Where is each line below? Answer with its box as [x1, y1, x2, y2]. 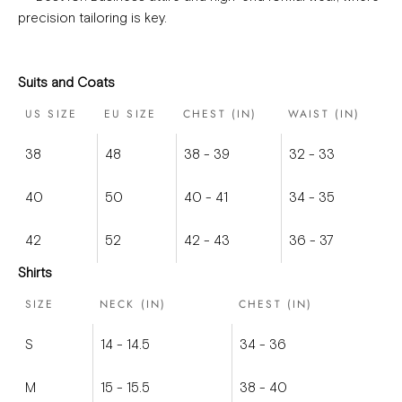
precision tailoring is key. [18, 12, 167, 26]
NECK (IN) [100, 296, 167, 313]
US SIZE [25, 106, 78, 123]
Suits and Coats [18, 76, 115, 91]
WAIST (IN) [288, 106, 361, 123]
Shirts [18, 267, 52, 281]
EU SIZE [104, 106, 157, 123]
